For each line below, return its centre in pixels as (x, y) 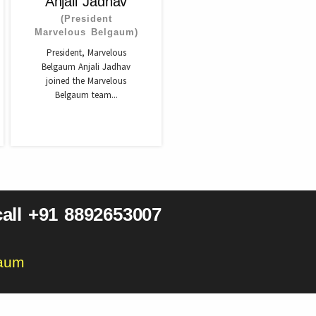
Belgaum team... (86, 95)
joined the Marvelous (86, 81)
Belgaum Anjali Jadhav (86, 67)
